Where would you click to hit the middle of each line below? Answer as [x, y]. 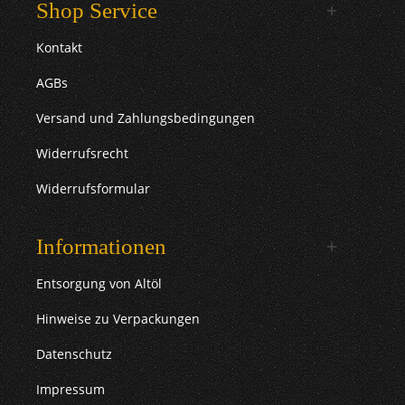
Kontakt [59, 47]
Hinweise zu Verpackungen [118, 318]
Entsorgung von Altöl [99, 283]
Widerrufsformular [93, 188]
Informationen [101, 246]
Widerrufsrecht [82, 153]
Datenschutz [74, 353]
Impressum [71, 389]
